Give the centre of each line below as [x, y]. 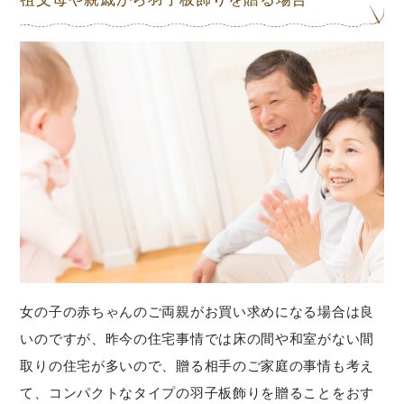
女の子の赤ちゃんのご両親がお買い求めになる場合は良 [197, 312]
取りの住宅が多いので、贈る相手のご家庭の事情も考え [197, 366]
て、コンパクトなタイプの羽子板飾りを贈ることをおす [197, 393]
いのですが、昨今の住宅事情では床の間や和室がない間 [197, 339]
